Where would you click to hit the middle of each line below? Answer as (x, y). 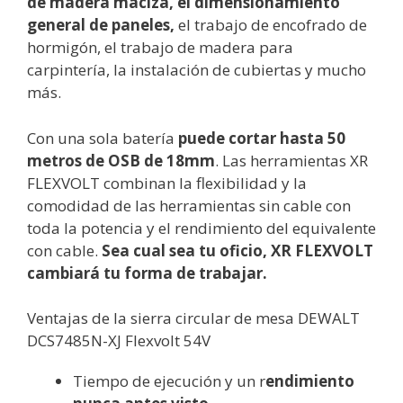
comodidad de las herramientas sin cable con (189, 205)
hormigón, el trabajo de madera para (160, 48)
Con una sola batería (103, 138)
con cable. (64, 250)
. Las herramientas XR (291, 160)
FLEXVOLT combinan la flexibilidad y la (167, 183)
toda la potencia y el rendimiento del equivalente (201, 228)
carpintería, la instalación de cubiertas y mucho (197, 70)
